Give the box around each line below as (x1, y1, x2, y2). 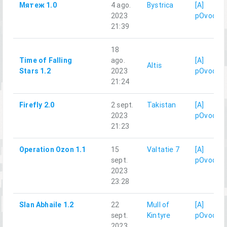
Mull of (147, 200, 170, 210)
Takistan (147, 100, 176, 110)
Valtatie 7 (147, 145, 179, 155)
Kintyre (147, 211, 171, 220)
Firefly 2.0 (19, 100, 55, 110)
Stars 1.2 (19, 66, 51, 76)
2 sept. (111, 100, 134, 110)
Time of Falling (19, 56, 72, 65)
